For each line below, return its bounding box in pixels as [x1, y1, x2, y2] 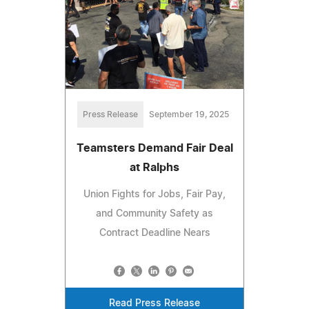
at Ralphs [130, 162, 179, 174]
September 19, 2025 [149, 110, 229, 119]
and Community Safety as [96, 209, 213, 219]
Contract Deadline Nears [99, 228, 210, 239]
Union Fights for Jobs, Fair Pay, [83, 190, 226, 200]
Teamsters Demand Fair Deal [76, 143, 233, 154]
